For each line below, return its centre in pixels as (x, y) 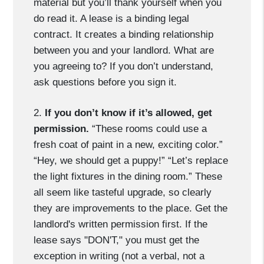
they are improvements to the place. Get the (131, 208)
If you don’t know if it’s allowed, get (129, 113)
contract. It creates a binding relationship (124, 34)
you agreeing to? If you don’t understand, (124, 66)
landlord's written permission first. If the (121, 224)
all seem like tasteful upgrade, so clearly (123, 192)
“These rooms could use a (148, 129)
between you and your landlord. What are (124, 50)
